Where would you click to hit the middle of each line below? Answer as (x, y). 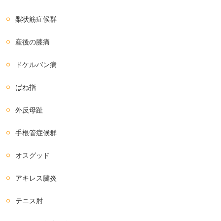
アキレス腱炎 (36, 178)
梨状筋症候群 (36, 19)
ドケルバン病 (36, 65)
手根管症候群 (36, 133)
